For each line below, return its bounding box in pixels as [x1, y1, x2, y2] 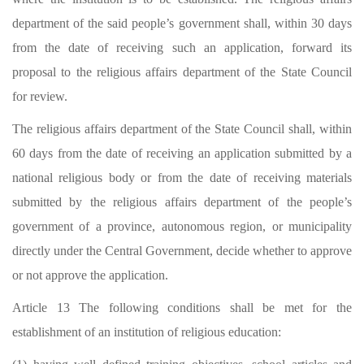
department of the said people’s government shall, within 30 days [12, 16, 352, 30]
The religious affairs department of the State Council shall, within [12, 122, 352, 136]
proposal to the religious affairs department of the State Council [12, 65, 352, 79]
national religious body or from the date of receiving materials [12, 171, 352, 184]
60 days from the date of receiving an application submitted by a [12, 146, 352, 160]
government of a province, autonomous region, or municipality [12, 219, 352, 233]
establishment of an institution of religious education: [12, 325, 281, 339]
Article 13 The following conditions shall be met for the [12, 301, 352, 314]
